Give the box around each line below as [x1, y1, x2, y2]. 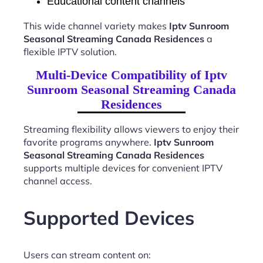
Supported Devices [23, 205, 194, 230]
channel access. [23, 174, 92, 187]
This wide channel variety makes [23, 19, 169, 32]
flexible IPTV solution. [23, 45, 117, 58]
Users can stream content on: [23, 249, 151, 261]
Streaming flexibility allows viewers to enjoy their [23, 123, 239, 135]
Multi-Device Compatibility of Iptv [36, 67, 227, 82]
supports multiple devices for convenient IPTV [23, 161, 222, 174]
